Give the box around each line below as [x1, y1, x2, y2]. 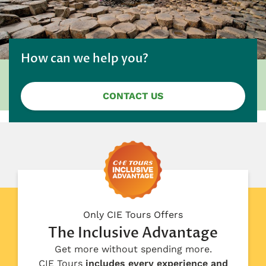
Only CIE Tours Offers [83, 208, 183, 220]
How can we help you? [21, 50, 148, 66]
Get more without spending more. [54, 243, 212, 255]
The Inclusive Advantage [48, 223, 218, 243]
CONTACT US [103, 90, 163, 102]
